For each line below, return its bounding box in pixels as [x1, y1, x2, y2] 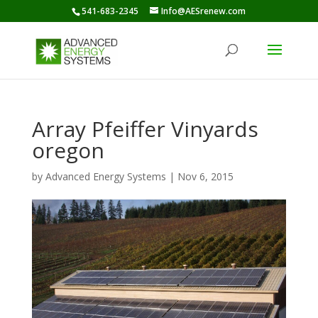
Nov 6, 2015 [177, 170, 234, 183]
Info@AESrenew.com [161, 5, 246, 17]
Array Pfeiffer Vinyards [31, 114, 258, 143]
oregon [31, 136, 104, 165]
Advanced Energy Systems [45, 170, 166, 183]
